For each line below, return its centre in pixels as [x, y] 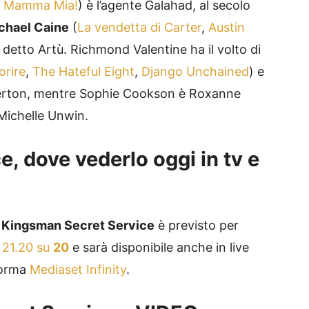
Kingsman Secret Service [78, 226]
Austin [227, 28]
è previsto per [197, 226]
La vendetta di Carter [139, 28]
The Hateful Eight [83, 72]
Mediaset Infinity [78, 270]
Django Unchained [195, 72]
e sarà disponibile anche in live [159, 248]
